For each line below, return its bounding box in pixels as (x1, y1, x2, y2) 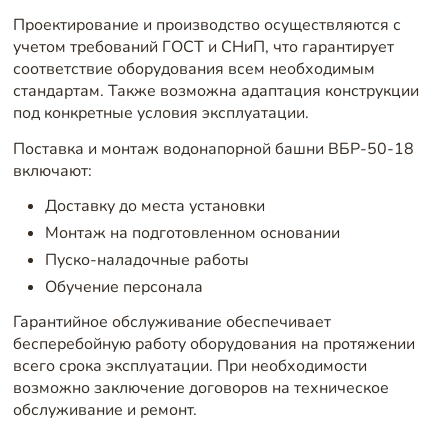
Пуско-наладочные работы (44, 248, 249, 271)
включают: (12, 159, 92, 182)
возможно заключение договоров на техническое (12, 377, 389, 400)
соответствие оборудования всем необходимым (12, 58, 375, 81)
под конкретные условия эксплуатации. (12, 102, 309, 125)
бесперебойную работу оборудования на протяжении (12, 333, 415, 356)
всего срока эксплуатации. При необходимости (12, 355, 367, 378)
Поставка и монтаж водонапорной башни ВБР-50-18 (12, 137, 414, 160)
